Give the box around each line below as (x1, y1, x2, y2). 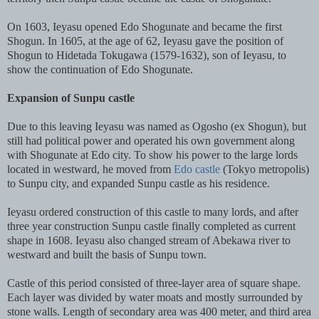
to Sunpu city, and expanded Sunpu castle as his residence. (7, 177, 273, 190)
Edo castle (174, 163, 220, 176)
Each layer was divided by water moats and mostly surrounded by (7, 291, 303, 304)
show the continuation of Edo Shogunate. (7, 63, 199, 76)
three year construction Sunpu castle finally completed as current (7, 220, 296, 233)
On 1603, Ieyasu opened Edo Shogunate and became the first (7, 21, 282, 33)
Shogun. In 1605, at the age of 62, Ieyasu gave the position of (7, 35, 283, 48)
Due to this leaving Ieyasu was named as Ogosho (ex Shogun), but (7, 120, 306, 133)
